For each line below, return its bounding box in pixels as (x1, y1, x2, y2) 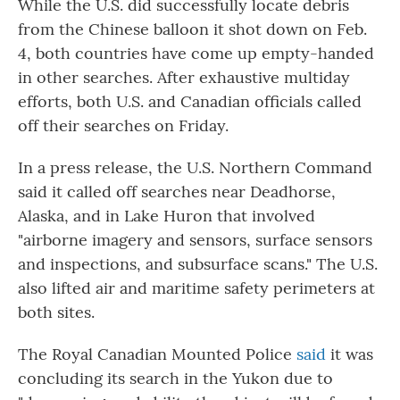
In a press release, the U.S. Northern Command (18, 156, 372, 178)
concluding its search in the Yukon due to (18, 367, 333, 388)
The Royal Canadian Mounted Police (18, 343, 296, 364)
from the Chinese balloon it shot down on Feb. (18, 18, 367, 39)
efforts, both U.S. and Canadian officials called (18, 90, 362, 112)
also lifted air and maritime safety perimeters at (18, 277, 375, 298)
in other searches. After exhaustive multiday (18, 66, 350, 87)
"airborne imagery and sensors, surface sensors (18, 229, 372, 250)
